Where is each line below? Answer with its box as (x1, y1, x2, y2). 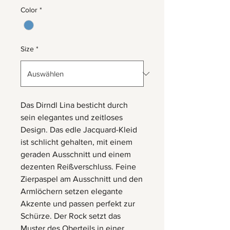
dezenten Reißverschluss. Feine (21, 162, 136, 171)
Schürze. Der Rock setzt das (21, 212, 121, 221)
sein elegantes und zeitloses (21, 113, 123, 122)
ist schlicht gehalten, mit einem (21, 138, 132, 147)
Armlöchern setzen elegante (21, 187, 123, 196)
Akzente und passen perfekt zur (21, 199, 135, 208)
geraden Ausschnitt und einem (21, 150, 131, 159)
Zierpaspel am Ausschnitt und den (21, 175, 143, 184)
